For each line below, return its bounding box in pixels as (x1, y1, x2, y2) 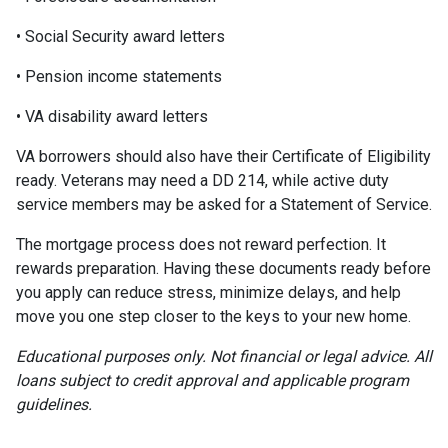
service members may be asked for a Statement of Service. (16, 195, 432, 215)
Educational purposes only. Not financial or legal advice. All (16, 347, 432, 367)
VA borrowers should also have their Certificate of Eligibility (16, 147, 431, 167)
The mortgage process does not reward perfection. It (16, 235, 386, 255)
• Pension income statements (16, 67, 222, 87)
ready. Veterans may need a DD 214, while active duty (16, 171, 389, 191)
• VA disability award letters (16, 107, 208, 127)
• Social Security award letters (16, 27, 225, 47)
